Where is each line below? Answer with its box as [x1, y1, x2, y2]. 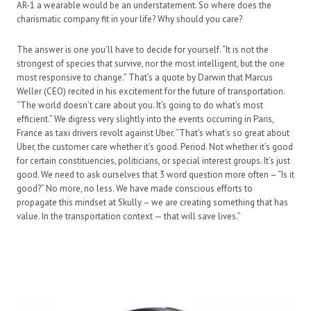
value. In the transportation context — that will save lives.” [17, 210, 241, 222]
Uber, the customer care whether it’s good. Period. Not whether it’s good [17, 140, 293, 153]
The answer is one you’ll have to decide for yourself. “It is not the [17, 43, 269, 56]
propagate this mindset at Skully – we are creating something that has [17, 196, 288, 208]
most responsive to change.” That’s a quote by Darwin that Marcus [17, 71, 273, 83]
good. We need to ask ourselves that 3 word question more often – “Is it [17, 168, 294, 180]
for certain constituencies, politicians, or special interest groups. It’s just [17, 154, 290, 167]
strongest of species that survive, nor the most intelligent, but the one [17, 57, 285, 69]
